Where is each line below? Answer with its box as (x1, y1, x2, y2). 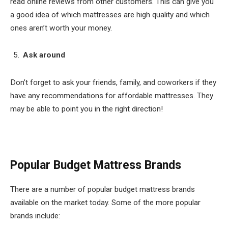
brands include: (10, 211, 60, 220)
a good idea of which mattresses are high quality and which (10, 10, 210, 19)
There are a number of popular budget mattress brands (10, 184, 195, 194)
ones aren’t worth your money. (10, 23, 112, 33)
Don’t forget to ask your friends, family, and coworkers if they (10, 77, 216, 87)
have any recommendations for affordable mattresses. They (10, 91, 213, 100)
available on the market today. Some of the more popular (10, 197, 201, 207)
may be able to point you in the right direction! (10, 104, 163, 113)
